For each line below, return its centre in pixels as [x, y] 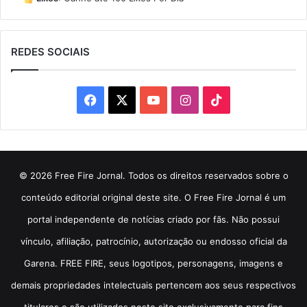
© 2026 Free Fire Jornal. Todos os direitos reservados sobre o [153, 176]
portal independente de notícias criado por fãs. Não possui [153, 220]
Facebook [125, 99]
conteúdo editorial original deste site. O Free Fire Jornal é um [153, 198]
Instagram [219, 99]
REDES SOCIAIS [50, 52]
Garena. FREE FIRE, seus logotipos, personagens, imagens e [153, 263]
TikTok [242, 99]
